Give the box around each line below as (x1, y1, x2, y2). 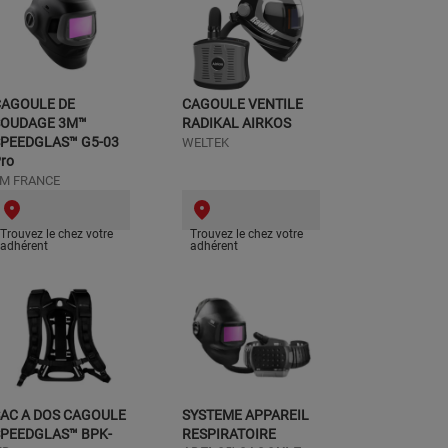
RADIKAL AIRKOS (182, 115, 291, 131)
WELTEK (182, 135, 229, 150)
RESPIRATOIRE (182, 426, 276, 442)
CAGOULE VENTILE (182, 96, 303, 112)
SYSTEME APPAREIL (182, 407, 309, 423)
